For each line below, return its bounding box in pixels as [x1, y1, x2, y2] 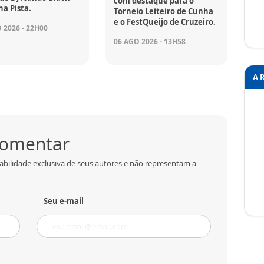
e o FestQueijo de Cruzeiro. [114, 16, 216, 28]
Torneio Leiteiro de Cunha [114, 6, 214, 17]
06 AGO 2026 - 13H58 [114, 37, 186, 47]
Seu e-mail [44, 196, 84, 207]
